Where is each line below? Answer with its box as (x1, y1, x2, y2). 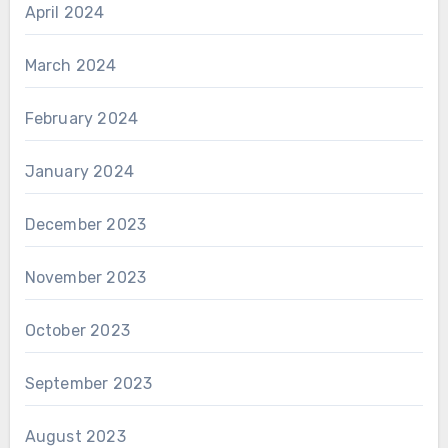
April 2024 (24, 3, 105, 23)
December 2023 (24, 215, 147, 235)
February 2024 (24, 109, 139, 129)
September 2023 (24, 374, 153, 394)
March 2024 (24, 56, 117, 76)
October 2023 (24, 321, 130, 341)
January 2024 (24, 162, 134, 182)
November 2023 (24, 268, 147, 288)
